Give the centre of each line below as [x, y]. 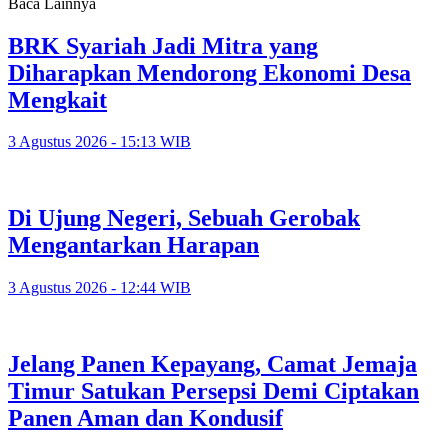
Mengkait [57, 99]
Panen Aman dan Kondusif [145, 418]
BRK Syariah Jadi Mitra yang [163, 45]
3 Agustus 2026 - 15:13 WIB [99, 142]
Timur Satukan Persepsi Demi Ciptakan [213, 391]
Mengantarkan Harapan [133, 245]
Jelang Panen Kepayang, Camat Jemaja [212, 364]
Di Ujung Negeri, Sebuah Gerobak [184, 218]
